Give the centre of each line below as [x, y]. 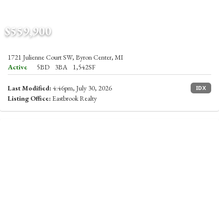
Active [18, 67]
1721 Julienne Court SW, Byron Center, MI [66, 57]
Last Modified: [30, 88]
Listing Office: [29, 98]
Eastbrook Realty [74, 98]
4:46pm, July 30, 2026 [82, 88]
